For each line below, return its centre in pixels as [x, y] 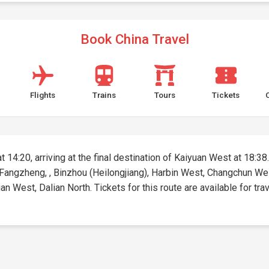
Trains [104, 95]
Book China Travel [134, 39]
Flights [43, 95]
